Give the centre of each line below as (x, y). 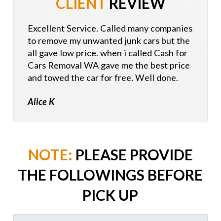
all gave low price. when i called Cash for (107, 53)
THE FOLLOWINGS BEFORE (110, 175)
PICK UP (110, 195)
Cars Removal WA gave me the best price (109, 65)
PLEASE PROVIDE (132, 154)
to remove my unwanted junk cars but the (109, 40)
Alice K (41, 101)
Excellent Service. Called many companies (110, 28)
